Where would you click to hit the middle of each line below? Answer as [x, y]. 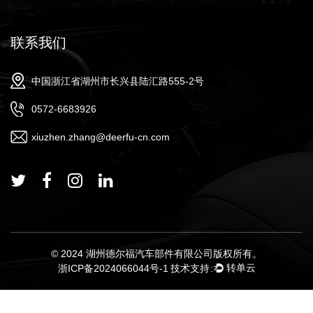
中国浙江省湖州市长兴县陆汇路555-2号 [118, 81]
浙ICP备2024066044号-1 [114, 268]
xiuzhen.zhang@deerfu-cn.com [101, 137]
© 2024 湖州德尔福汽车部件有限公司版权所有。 [156, 253]
